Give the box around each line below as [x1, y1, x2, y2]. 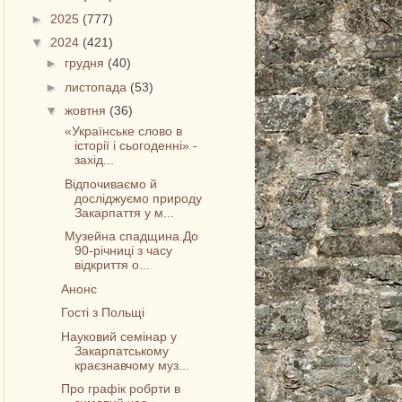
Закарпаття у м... [74, 205, 175, 220]
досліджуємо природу [74, 190, 203, 205]
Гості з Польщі [61, 305, 145, 320]
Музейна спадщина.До [61, 229, 199, 244]
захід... [74, 153, 115, 168]
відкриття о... [74, 258, 151, 273]
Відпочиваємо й [61, 176, 158, 191]
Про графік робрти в [61, 381, 181, 397]
